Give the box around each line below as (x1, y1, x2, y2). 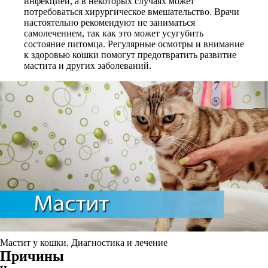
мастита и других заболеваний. (24, 60, 151, 71)
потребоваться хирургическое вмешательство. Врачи (24, 7, 239, 17)
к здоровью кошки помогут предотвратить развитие (24, 50, 236, 60)
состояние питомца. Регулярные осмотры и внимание (24, 39, 244, 49)
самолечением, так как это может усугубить (24, 28, 203, 38)
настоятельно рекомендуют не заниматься (24, 17, 195, 28)
